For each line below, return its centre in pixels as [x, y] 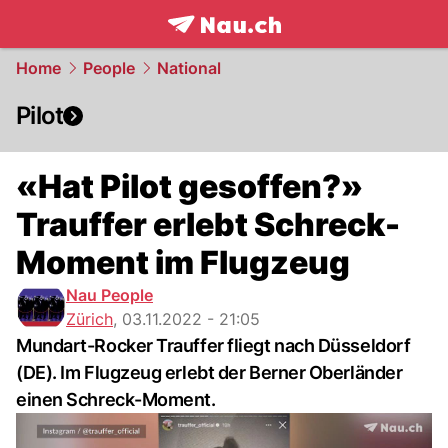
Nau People [109, 295]
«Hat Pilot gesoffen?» [189, 186]
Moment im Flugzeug [183, 262]
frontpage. [211, 46]
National [189, 68]
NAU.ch [288, 46]
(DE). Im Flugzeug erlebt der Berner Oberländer [209, 372]
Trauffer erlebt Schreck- [208, 224]
